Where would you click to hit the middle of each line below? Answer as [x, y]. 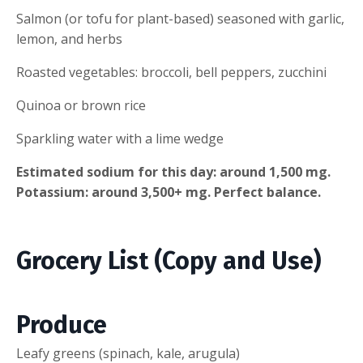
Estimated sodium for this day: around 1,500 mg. [173, 171]
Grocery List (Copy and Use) [169, 261]
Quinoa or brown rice [81, 105]
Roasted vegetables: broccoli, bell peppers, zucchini [171, 72]
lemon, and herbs [69, 38]
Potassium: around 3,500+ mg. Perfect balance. [169, 192]
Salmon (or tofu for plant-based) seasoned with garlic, [180, 18]
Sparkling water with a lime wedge [120, 138]
